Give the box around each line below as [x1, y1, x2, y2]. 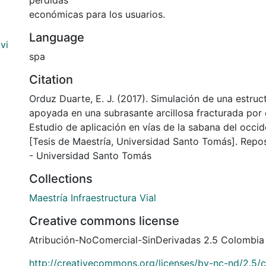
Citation [29, 72, 73, 87]
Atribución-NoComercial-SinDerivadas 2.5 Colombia [29, 234, 264, 246]
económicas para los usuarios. [29, 8, 165, 20]
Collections [29, 172, 93, 186]
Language [29, 30, 84, 45]
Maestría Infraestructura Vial [29, 192, 156, 204]
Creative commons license [29, 214, 179, 228]
